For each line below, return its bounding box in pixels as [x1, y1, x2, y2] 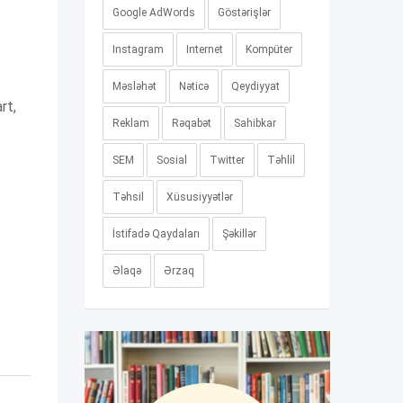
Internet [185, 43, 223, 56]
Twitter [209, 154, 245, 166]
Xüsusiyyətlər [166, 191, 233, 203]
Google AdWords [112, 6, 195, 19]
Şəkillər [221, 228, 256, 240]
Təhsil [112, 191, 144, 203]
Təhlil [266, 154, 295, 166]
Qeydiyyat [230, 80, 280, 93]
